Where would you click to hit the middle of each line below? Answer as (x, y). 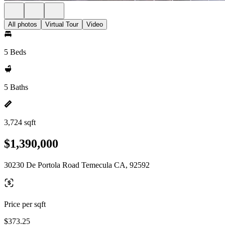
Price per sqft (25, 204)
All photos (23, 24)
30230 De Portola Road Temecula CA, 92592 (77, 165)
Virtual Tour (62, 24)
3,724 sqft (20, 122)
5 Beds (15, 52)
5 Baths (16, 87)
